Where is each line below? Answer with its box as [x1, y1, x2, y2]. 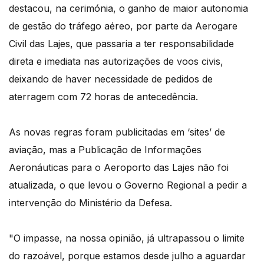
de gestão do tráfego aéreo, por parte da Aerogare [9, 20, 237, 32]
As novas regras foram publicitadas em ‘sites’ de [9, 126, 225, 138]
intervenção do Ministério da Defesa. [9, 197, 172, 209]
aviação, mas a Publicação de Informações [9, 144, 202, 156]
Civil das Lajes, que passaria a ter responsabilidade [9, 38, 234, 50]
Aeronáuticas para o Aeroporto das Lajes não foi [9, 161, 229, 174]
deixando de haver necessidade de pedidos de [9, 73, 213, 85]
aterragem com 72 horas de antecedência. [9, 91, 198, 103]
